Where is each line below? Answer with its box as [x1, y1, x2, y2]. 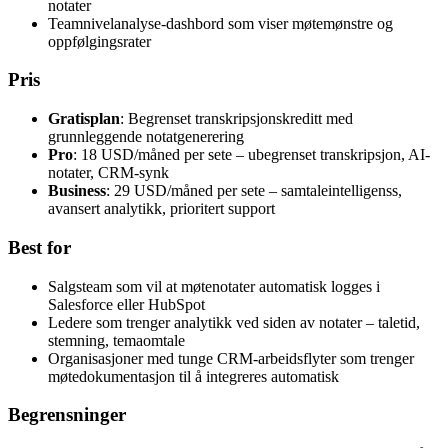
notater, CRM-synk [48, 164, 169, 182]
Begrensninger [8, 404, 126, 426]
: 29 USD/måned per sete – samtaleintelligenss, [106, 182, 402, 200]
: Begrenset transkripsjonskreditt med [120, 110, 353, 128]
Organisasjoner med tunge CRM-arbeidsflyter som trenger [48, 349, 414, 367]
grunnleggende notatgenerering [48, 128, 244, 146]
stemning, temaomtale [48, 331, 185, 349]
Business [48, 182, 106, 200]
